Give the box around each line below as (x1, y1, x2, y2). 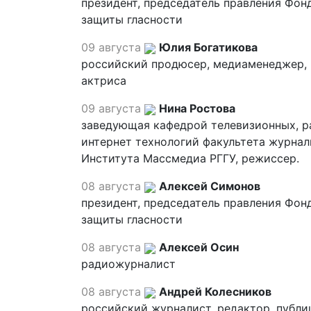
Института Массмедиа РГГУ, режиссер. (81, 151, 299, 165)
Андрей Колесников (159, 285, 271, 299)
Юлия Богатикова (159, 40, 258, 54)
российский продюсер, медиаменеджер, (81, 57, 307, 71)
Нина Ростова (159, 101, 235, 115)
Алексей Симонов (159, 179, 260, 193)
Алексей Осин (159, 240, 239, 254)
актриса (81, 74, 126, 87)
